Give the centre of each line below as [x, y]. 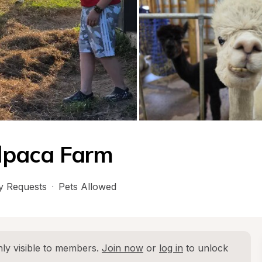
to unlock [206, 248]
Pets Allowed [87, 187]
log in [171, 248]
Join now [123, 248]
